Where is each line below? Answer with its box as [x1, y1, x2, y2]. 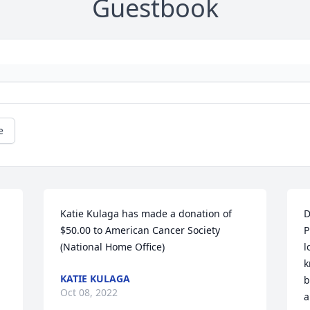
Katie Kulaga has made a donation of [60, 207, 232, 221]
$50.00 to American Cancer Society [60, 224, 221, 237]
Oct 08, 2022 [60, 286, 118, 300]
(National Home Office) [60, 240, 165, 254]
